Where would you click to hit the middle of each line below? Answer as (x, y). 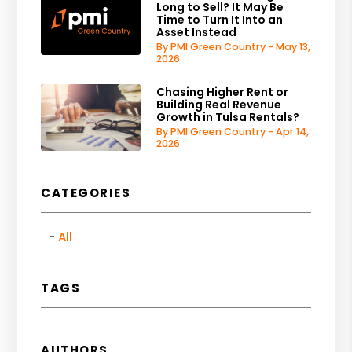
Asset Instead (197, 32)
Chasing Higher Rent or (223, 92)
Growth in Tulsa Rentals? (228, 117)
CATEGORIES (86, 192)
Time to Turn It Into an (220, 19)
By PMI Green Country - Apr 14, (233, 131)
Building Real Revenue (219, 104)
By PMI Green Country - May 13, (234, 46)
